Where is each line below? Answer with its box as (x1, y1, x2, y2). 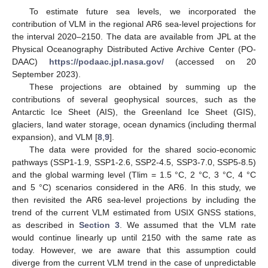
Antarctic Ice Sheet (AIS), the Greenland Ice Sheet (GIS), (12, 107, 256, 117)
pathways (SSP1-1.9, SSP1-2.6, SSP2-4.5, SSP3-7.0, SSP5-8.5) (12, 157, 256, 167)
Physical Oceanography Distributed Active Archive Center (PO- (12, 44, 256, 54)
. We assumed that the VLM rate (119, 220, 257, 230)
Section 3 (78, 220, 120, 230)
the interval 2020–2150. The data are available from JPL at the (12, 32, 256, 42)
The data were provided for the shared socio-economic (29, 145, 256, 155)
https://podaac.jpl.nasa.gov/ (49, 57, 164, 67)
